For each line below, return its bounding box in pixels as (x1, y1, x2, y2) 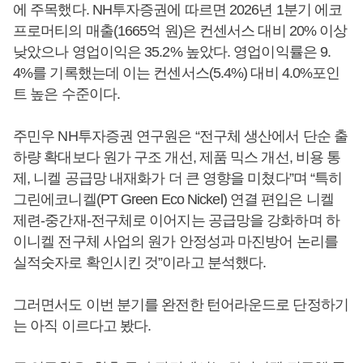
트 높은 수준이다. (13, 86, 120, 102)
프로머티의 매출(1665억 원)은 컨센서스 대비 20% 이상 (13, 23, 348, 39)
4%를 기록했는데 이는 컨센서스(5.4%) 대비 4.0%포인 (13, 65, 340, 81)
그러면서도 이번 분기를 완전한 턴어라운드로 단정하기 (13, 297, 348, 313)
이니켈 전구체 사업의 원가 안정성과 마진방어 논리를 (13, 233, 338, 250)
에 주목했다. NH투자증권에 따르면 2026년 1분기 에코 (13, 2, 343, 18)
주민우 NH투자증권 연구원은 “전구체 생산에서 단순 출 (13, 128, 348, 144)
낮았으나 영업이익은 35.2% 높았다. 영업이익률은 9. (13, 44, 331, 60)
